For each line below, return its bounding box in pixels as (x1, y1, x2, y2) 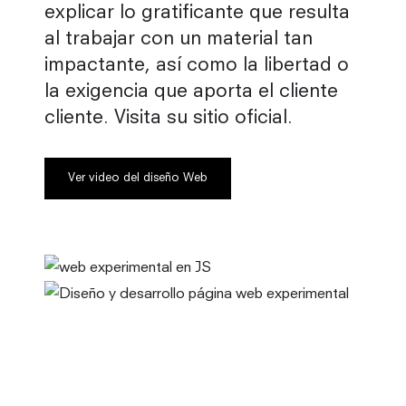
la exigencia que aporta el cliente (44, 82, 338, 102)
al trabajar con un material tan (44, 30, 313, 50)
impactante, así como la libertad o (44, 56, 349, 76)
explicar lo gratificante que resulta (44, 4, 350, 24)
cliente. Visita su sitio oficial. (44, 109, 293, 129)
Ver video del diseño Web (68, 172, 208, 185)
